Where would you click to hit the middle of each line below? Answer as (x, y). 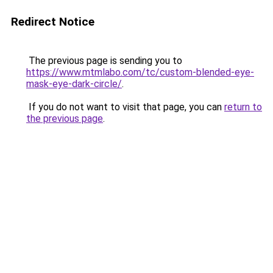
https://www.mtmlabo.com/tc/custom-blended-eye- (140, 72)
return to (243, 107)
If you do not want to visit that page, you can (125, 107)
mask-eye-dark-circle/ (74, 84)
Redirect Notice (53, 22)
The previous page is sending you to (104, 61)
